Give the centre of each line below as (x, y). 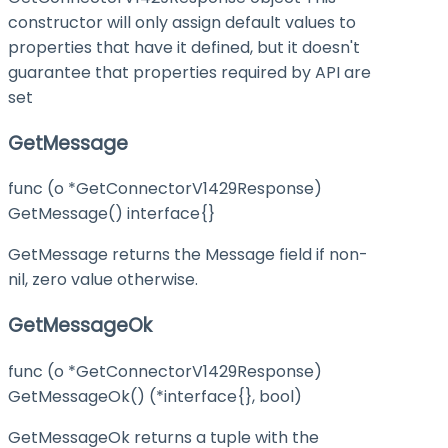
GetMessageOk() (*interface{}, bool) (155, 396)
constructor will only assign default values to (182, 23)
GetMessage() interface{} (111, 214)
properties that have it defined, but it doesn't (184, 48)
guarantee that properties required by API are (189, 73)
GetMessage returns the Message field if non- (188, 255)
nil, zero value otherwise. (103, 280)
